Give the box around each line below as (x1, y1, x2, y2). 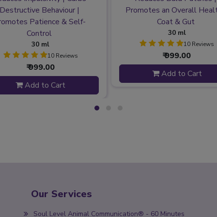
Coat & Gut (156, 16, 195, 28)
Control (27, 28, 52, 39)
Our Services (31, 187, 93, 201)
